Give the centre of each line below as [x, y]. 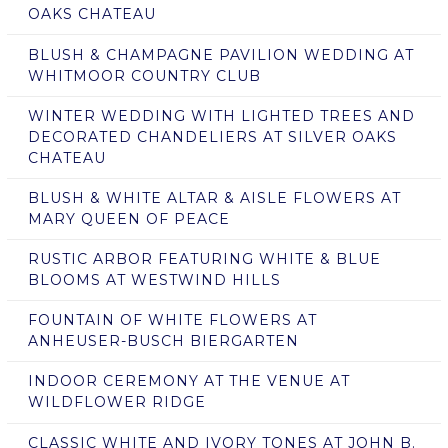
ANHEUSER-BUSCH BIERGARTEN [163, 341]
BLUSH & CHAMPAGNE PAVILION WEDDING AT [220, 54]
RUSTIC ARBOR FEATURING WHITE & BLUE [204, 259]
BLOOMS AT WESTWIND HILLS [154, 280]
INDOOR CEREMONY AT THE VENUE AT [188, 381]
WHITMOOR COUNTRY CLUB [144, 75]
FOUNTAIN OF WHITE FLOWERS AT [172, 320]
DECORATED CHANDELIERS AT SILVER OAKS [212, 136]
